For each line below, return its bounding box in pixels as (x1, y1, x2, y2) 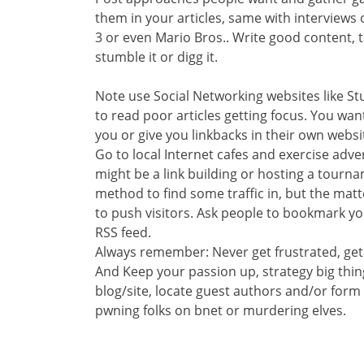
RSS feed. (95, 223, 151, 241)
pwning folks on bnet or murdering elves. (95, 301, 346, 319)
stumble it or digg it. (95, 48, 218, 66)
